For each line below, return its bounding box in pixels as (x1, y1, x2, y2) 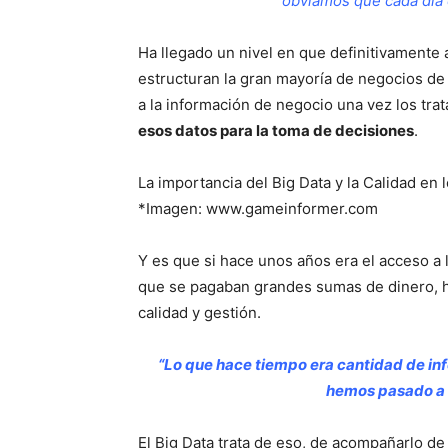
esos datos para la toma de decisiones (138, 121, 414, 140)
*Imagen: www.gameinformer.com (138, 199, 378, 218)
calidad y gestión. (138, 303, 261, 322)
